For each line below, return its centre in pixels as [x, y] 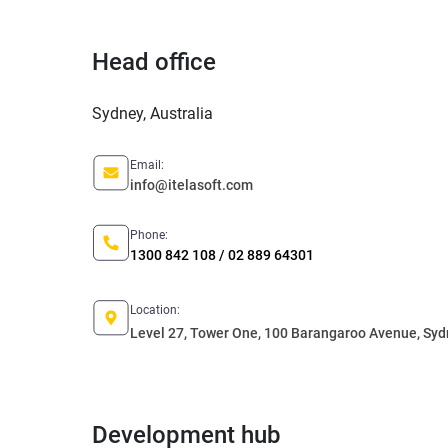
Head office [154, 62]
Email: [147, 165]
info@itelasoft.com [191, 185]
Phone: [149, 235]
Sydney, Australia [152, 113]
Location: [155, 310]
